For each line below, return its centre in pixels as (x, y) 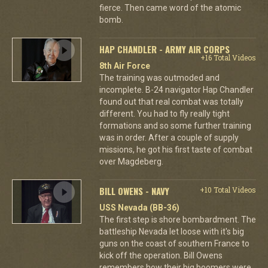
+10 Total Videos (228, 189)
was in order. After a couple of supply (169, 137)
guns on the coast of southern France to (174, 243)
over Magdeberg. (131, 161)
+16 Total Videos (228, 57)
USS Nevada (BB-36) (139, 207)
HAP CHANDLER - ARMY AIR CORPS (164, 49)
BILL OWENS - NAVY (134, 191)
